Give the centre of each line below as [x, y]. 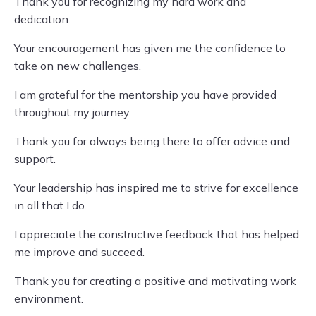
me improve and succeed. [79, 252]
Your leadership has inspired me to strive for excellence [156, 188]
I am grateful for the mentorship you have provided [145, 95]
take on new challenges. [78, 66]
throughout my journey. [73, 112]
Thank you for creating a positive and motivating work [155, 281]
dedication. [42, 19]
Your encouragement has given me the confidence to [150, 48]
